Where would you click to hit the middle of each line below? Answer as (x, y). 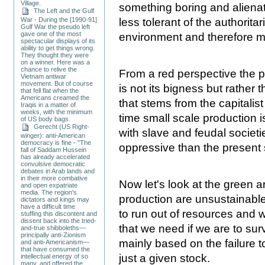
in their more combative (54, 178)
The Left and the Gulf (62, 10)
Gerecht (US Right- (60, 126)
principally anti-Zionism (54, 235)
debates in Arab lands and (58, 171)
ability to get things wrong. (58, 48)
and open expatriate (49, 185)
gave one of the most (51, 33)
